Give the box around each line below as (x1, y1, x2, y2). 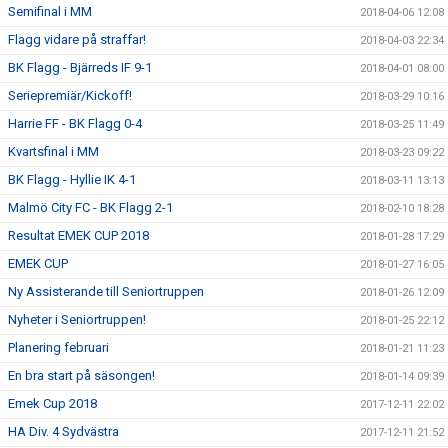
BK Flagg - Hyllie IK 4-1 (8, 172, 136, 187)
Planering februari (8, 340, 109, 355)
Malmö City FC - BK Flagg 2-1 (8, 200, 173, 215)
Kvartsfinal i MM (8, 144, 99, 159)
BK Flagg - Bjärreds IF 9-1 (8, 60, 152, 75)
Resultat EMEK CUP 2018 (8, 228, 149, 243)
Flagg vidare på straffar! (8, 32, 146, 47)
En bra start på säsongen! (8, 368, 155, 383)
